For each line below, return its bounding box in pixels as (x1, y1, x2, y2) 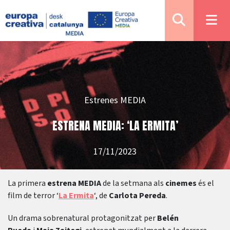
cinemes (165, 178, 197, 189)
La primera (8, 178, 47, 189)
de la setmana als (101, 178, 165, 189)
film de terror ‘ (8, 190, 59, 201)
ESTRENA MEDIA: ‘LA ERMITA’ (52, 117, 178, 134)
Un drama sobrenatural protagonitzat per (8, 213, 157, 224)
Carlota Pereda (109, 190, 166, 201)
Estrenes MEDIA (84, 94, 146, 106)
